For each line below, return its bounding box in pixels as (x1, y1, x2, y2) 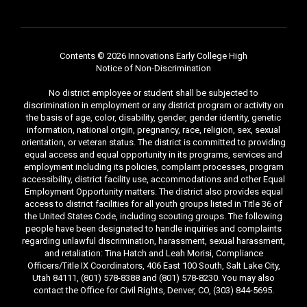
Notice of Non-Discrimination (96, 63, 211, 73)
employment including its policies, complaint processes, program (23, 162, 284, 172)
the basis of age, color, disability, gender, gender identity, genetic (26, 112, 281, 123)
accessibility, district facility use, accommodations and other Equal (22, 174, 285, 184)
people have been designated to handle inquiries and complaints (25, 223, 282, 234)
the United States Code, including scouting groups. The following (25, 211, 282, 221)
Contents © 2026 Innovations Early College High (60, 51, 247, 61)
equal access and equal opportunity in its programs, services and (25, 149, 282, 160)
